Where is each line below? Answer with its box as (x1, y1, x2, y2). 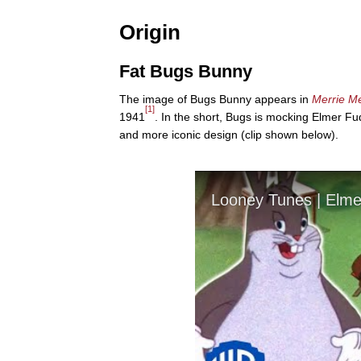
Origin (119, 20, 180, 45)
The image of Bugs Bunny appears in (119, 93, 312, 106)
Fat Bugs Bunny (119, 61, 252, 82)
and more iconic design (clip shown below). (119, 128, 338, 142)
